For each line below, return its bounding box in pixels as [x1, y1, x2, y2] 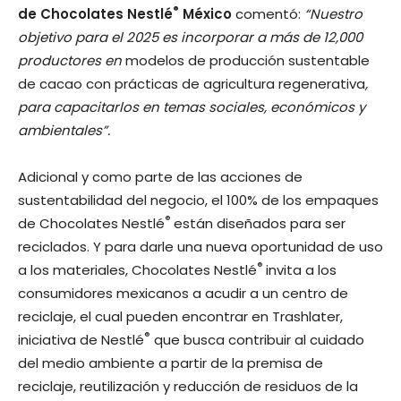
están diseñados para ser [174, 213, 346, 233]
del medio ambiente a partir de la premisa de [18, 353, 323, 372]
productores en [18, 50, 125, 70]
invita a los [266, 260, 337, 279]
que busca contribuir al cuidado [150, 329, 364, 349]
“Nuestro [304, 4, 363, 23]
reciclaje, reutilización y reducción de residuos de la [18, 376, 358, 396]
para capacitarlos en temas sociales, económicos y [18, 97, 365, 116]
